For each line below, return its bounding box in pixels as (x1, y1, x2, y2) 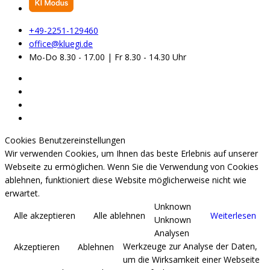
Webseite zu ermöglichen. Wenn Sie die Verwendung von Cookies (5, 161, 259, 173)
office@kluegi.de (29, 38, 93, 50)
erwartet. (5, 187, 40, 199)
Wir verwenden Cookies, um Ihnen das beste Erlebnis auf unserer (5, 148, 258, 160)
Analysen (154, 227, 189, 239)
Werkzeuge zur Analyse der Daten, (123, 240, 257, 253)
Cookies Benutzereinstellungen (5, 134, 125, 146)
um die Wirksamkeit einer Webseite (123, 254, 260, 266)
